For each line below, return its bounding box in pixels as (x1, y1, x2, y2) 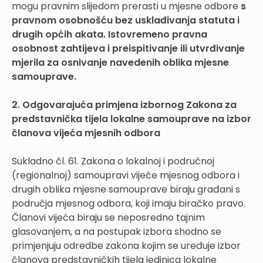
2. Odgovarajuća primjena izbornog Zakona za (12, 97, 237, 112)
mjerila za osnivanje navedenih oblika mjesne (12, 55, 229, 69)
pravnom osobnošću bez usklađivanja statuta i (12, 13, 240, 27)
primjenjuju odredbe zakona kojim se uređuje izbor (12, 238, 241, 252)
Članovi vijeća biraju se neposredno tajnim (12, 210, 205, 224)
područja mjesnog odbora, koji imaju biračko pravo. (12, 196, 245, 210)
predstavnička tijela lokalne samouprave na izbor (12, 112, 251, 126)
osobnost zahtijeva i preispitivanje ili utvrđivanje (12, 41, 245, 55)
